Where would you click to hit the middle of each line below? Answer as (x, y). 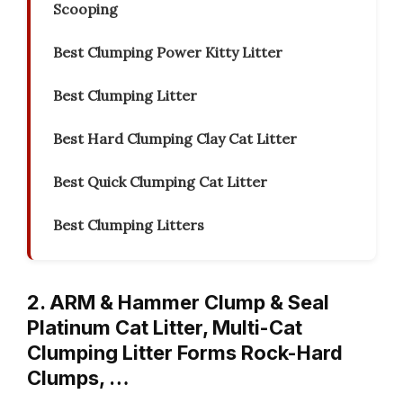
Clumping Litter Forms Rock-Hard (185, 353)
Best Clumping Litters (129, 225)
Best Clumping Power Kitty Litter (168, 53)
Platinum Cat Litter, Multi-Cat (165, 328)
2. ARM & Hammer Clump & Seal (178, 303)
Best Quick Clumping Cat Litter (160, 182)
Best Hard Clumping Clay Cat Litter (175, 139)
